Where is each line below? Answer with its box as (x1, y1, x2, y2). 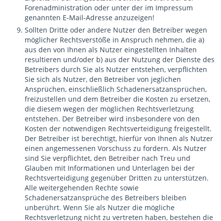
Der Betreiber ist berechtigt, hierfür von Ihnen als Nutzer (25, 134, 213, 143)
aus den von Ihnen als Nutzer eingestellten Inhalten (25, 45, 197, 54)
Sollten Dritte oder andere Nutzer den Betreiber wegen (25, 25, 207, 35)
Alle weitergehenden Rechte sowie (25, 183, 139, 192)
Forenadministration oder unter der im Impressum (25, 3, 193, 12)
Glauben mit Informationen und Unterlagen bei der (25, 163, 195, 173)
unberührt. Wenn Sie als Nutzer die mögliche (25, 203, 175, 212)
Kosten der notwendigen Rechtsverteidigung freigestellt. (25, 124, 212, 133)
